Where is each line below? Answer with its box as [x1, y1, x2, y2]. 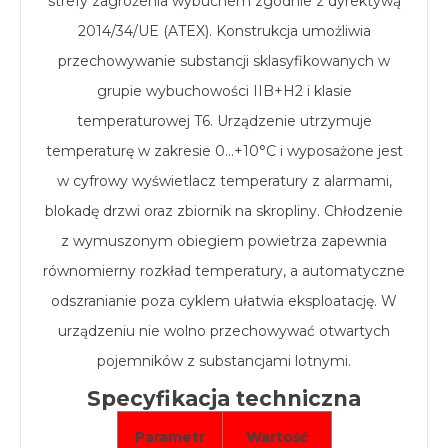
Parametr [134, 428, 205, 446]
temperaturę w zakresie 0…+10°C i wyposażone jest [45, 142, 403, 160]
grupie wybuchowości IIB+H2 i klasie [96, 82, 352, 100]
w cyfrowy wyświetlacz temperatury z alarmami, [56, 172, 392, 190]
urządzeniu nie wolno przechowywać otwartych [58, 322, 390, 340]
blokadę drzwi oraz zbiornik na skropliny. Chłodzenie [45, 202, 403, 220]
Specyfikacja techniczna [87, 386, 361, 411]
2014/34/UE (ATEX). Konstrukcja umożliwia [77, 22, 371, 40]
